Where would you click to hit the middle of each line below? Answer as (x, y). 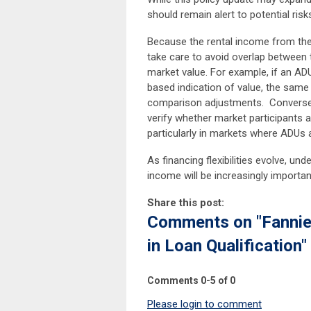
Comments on (202, 222)
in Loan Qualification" (227, 246)
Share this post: (186, 203)
